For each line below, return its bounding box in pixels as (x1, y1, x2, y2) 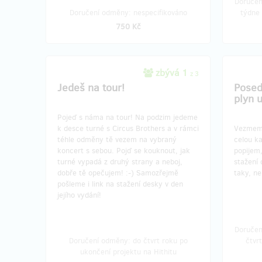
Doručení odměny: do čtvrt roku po (68, 236, 188, 246)
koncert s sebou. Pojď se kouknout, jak (57, 146, 190, 156)
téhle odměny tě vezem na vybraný (57, 135, 177, 144)
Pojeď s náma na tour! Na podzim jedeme (57, 112, 198, 122)
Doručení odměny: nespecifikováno (69, 8, 187, 18)
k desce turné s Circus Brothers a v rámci (57, 123, 199, 133)
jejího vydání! (57, 190, 101, 200)
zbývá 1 (153, 67, 190, 79)
